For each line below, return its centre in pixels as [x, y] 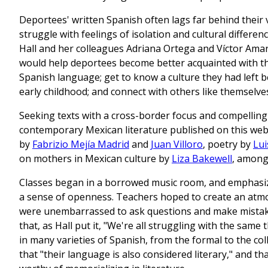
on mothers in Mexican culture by [95, 159]
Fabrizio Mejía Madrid [81, 144]
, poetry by [228, 144]
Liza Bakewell [202, 159]
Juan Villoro [177, 144]
